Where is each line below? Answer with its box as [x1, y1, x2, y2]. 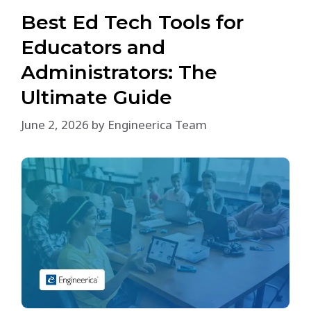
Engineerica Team [108, 116, 207, 133]
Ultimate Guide [21, 85, 172, 109]
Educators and [21, 35, 165, 59]
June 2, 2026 [21, 116, 89, 133]
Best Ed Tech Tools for [21, 10, 244, 34]
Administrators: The [21, 60, 217, 84]
